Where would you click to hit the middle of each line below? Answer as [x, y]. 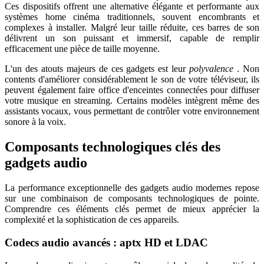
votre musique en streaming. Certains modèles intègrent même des [132, 101]
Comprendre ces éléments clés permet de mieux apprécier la [132, 209]
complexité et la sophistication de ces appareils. [92, 220]
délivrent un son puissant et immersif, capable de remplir [132, 38]
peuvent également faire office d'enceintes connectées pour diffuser [132, 90]
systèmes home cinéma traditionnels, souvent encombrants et [132, 17]
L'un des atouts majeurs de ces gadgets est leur [97, 69]
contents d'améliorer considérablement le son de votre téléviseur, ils [132, 80]
